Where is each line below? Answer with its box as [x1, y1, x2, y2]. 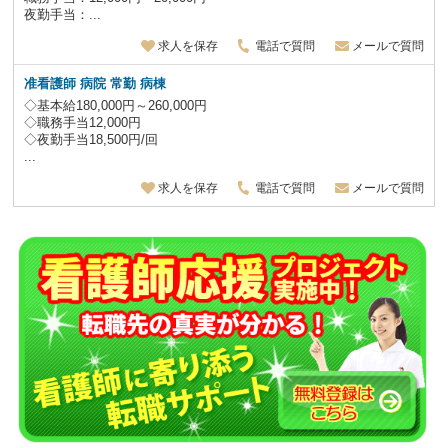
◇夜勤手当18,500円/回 [24, 131, 159, 147]
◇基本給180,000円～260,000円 [24, 97, 208, 113]
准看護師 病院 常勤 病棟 [24, 75, 167, 91]
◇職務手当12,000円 [24, 114, 142, 130]
